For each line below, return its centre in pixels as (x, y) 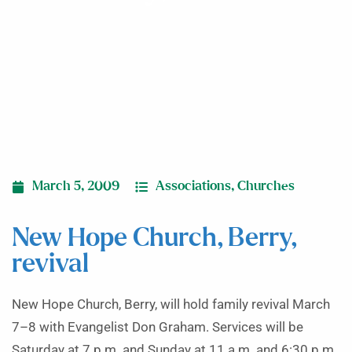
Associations (193, 186)
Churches (266, 186)
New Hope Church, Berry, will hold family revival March (171, 304)
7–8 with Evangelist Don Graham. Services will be (158, 327)
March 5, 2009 (76, 186)
